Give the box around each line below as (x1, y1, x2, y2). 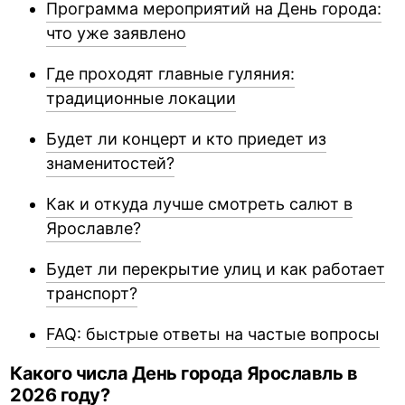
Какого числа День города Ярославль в (10, 363, 358, 385)
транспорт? (46, 284, 138, 304)
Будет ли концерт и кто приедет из (46, 129, 327, 149)
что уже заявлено (46, 24, 187, 43)
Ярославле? (46, 219, 142, 239)
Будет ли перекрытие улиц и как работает (46, 259, 386, 279)
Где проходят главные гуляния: (46, 64, 296, 84)
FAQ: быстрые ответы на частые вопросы (46, 325, 381, 344)
